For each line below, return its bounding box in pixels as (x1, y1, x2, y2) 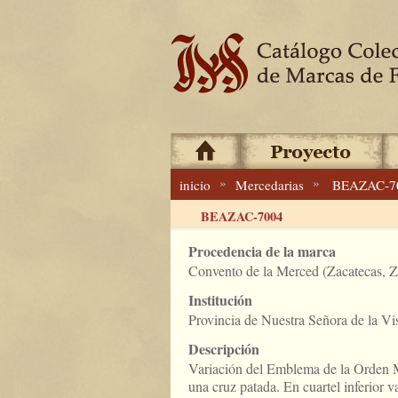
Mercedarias (235, 176, 304, 194)
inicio (179, 176, 211, 194)
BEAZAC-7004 (201, 207, 283, 226)
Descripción (188, 338, 259, 359)
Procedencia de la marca (188, 241, 336, 261)
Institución (188, 290, 252, 310)
